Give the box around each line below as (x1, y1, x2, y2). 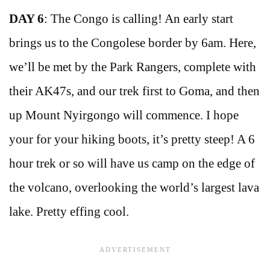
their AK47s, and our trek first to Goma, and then (9, 83, 260, 98)
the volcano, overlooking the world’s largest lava (9, 180, 259, 195)
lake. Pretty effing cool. (9, 204, 129, 219)
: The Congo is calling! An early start (44, 11, 233, 26)
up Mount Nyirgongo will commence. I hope (9, 107, 239, 122)
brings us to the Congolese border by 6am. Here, (9, 35, 256, 50)
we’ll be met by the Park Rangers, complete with (9, 59, 256, 74)
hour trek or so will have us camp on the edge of (9, 155, 255, 171)
